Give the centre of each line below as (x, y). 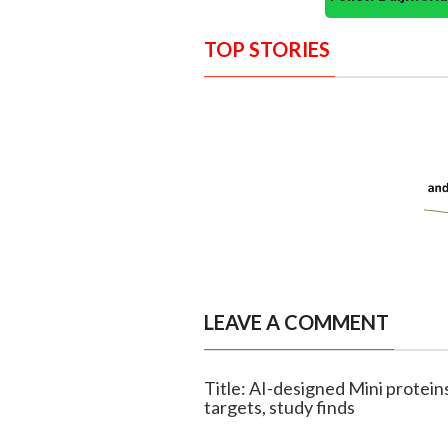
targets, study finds (279, 407)
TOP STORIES (266, 49)
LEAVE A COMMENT (296, 322)
